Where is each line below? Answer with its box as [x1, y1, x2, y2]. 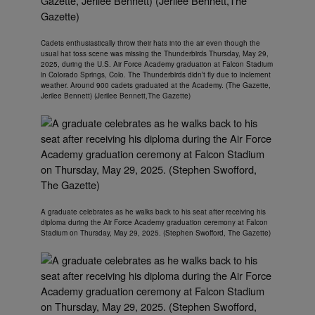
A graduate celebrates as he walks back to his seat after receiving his [41, 207, 266, 217]
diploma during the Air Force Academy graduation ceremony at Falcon [41, 217, 268, 228]
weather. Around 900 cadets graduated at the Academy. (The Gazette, [41, 80, 271, 91]
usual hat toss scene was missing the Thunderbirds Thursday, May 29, [41, 49, 269, 59]
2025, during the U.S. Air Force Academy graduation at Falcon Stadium [41, 59, 273, 70]
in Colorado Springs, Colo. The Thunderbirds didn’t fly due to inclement [41, 70, 271, 80]
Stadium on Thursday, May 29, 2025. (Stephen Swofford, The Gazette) [41, 228, 271, 238]
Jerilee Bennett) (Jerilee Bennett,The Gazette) [41, 91, 191, 101]
